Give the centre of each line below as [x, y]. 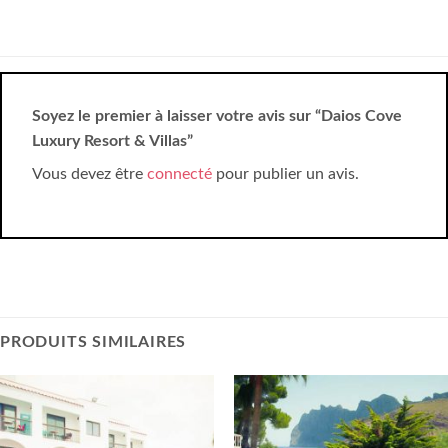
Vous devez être [89, 173]
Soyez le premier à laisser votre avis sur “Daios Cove [217, 115]
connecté [179, 173]
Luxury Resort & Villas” [114, 140]
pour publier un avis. [285, 173]
